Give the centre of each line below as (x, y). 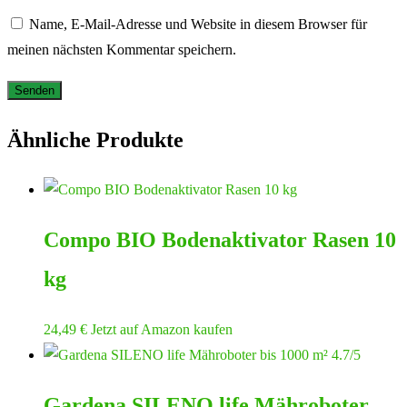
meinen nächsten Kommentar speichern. (122, 49)
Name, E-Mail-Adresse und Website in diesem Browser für (198, 24)
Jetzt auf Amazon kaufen (162, 330)
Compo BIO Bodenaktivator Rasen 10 (220, 240)
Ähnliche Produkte (95, 139)
